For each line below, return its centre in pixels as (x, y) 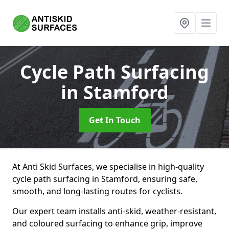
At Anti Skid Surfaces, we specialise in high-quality (108, 167)
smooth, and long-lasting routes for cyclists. (97, 191)
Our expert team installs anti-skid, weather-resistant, (114, 211)
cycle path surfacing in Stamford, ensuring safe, (105, 179)
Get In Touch (114, 120)
